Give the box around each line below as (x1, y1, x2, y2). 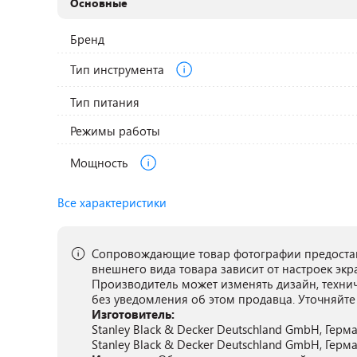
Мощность (70, 154, 132, 171)
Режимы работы (70, 123, 161, 139)
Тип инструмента (70, 61, 168, 77)
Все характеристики (57, 194, 167, 210)
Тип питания (70, 94, 140, 110)
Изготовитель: (92, 306, 175, 322)
